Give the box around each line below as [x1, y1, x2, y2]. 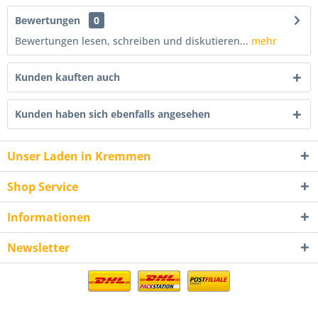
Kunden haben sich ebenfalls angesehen [15, 107, 210, 121]
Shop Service [7, 179, 78, 194]
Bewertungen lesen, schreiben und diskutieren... [15, 34, 248, 48]
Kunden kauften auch [15, 70, 120, 84]
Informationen [7, 209, 91, 225]
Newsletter [7, 240, 70, 256]
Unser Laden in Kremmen [7, 148, 151, 164]
